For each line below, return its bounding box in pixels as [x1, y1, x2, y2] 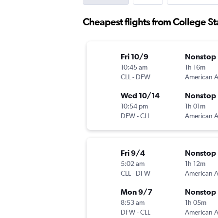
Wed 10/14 [121, 91, 160, 100]
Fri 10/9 [121, 52, 148, 61]
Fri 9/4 [121, 148, 145, 158]
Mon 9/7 [121, 187, 152, 197]
